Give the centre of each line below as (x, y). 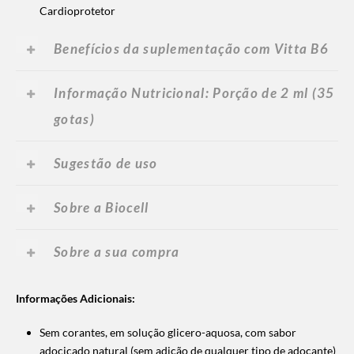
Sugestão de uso (106, 163)
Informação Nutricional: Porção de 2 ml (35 (194, 92)
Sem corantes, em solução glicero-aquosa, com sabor (168, 332)
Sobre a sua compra (117, 251)
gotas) (74, 119)
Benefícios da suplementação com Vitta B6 (191, 48)
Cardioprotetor (77, 10)
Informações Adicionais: (75, 298)
